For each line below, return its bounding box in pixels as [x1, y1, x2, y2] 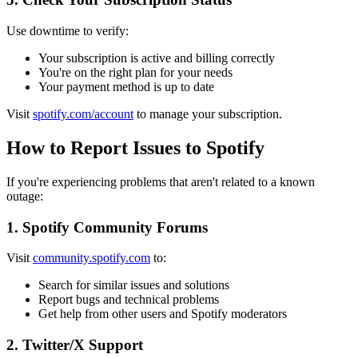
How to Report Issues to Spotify [6, 137, 265, 159]
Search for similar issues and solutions [38, 278, 229, 292]
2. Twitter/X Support [6, 336, 143, 354]
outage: [6, 189, 43, 203]
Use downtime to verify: [6, 24, 129, 38]
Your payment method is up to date [38, 80, 214, 94]
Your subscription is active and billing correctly [38, 51, 275, 66]
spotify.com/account [33, 107, 133, 121]
